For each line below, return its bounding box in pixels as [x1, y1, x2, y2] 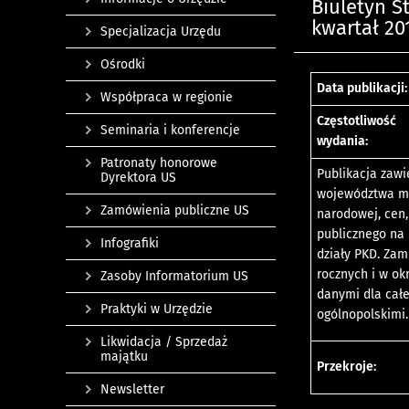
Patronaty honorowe [100, 155, 217, 171]
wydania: [317, 133, 369, 150]
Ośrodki [100, 57, 145, 72]
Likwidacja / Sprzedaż [100, 334, 227, 350]
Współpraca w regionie [100, 89, 233, 105]
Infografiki [100, 236, 159, 251]
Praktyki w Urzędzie [100, 301, 213, 317]
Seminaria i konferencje [100, 122, 240, 138]
